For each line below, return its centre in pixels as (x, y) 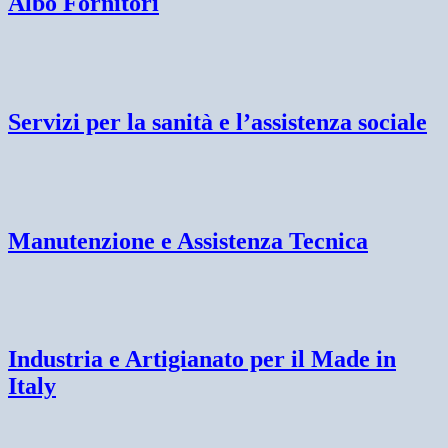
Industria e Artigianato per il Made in (202, 359)
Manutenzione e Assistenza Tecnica (188, 240)
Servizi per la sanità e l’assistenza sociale (217, 121)
